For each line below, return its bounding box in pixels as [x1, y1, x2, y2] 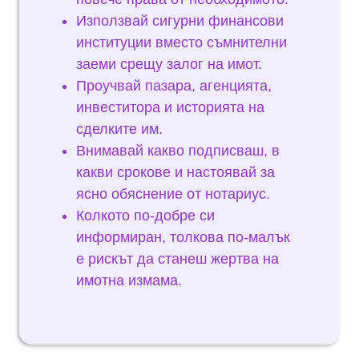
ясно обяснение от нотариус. [76, 186, 270, 202]
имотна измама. [76, 272, 182, 288]
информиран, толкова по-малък [76, 229, 290, 245]
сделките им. [76, 121, 163, 137]
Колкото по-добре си [76, 208, 215, 224]
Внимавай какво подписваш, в [76, 143, 280, 159]
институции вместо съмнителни [76, 34, 287, 50]
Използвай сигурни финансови [76, 13, 284, 29]
